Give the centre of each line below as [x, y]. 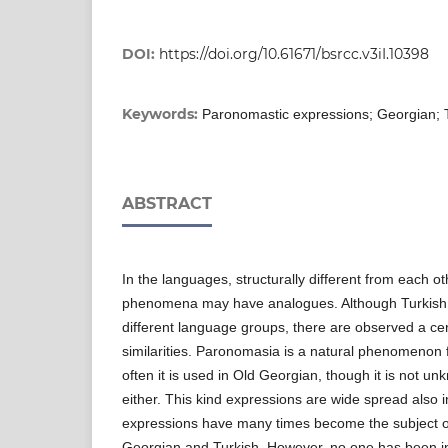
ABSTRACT [167, 204]
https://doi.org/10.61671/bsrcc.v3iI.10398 [294, 54]
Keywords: [162, 114]
